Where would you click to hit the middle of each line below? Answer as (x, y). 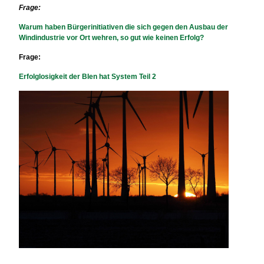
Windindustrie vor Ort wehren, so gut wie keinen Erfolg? (112, 37)
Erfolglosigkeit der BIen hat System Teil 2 (88, 76)
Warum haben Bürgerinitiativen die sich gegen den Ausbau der (124, 27)
